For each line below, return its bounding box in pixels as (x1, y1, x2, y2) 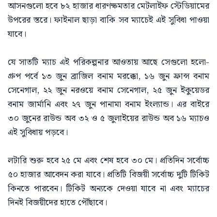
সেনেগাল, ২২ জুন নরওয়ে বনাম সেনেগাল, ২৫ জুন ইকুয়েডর (8, 83, 209, 97)
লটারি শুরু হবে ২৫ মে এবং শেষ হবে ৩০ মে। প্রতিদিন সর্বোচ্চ (8, 153, 209, 168)
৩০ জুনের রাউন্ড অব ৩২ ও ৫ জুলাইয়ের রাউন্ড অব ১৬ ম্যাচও (8, 111, 209, 125)
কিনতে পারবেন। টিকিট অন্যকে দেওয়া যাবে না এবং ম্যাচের (8, 181, 209, 196)
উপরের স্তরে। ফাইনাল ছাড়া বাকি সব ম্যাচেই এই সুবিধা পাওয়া (8, 13, 209, 27)
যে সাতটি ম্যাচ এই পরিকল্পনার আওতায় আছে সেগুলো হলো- (8, 55, 209, 69)
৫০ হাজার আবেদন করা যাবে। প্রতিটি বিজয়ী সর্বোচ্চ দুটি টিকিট (8, 167, 209, 182)
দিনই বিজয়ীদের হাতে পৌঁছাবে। (8, 195, 107, 210)
